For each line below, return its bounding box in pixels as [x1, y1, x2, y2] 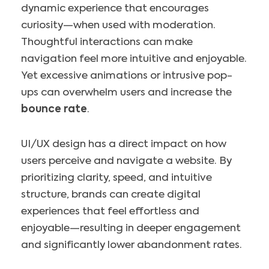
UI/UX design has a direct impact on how [21, 139, 226, 150]
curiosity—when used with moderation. [21, 20, 216, 31]
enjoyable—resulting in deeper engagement [21, 223, 241, 234]
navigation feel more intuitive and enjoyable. [21, 54, 247, 65]
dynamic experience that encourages [21, 4, 209, 14]
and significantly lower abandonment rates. [21, 240, 242, 250]
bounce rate [21, 104, 87, 115]
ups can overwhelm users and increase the [21, 88, 232, 98]
